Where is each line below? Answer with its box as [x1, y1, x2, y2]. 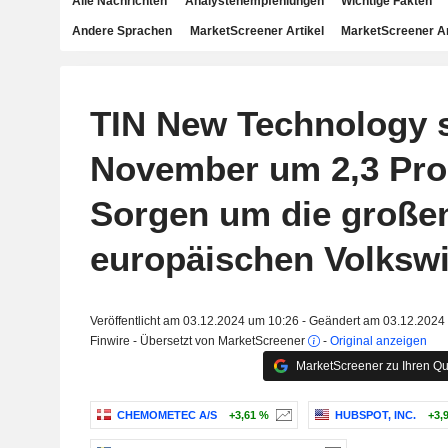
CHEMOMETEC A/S [116, 409, 217, 422]
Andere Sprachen [72, 24, 172, 38]
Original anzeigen [329, 334, 427, 348]
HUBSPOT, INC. [334, 409, 416, 422]
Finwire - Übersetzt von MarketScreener [89, 334, 308, 348]
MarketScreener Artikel [189, 24, 324, 38]
